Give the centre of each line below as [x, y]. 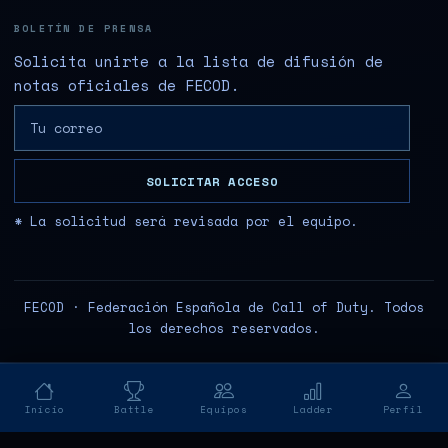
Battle [134, 410]
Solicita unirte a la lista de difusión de [198, 61]
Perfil [403, 410]
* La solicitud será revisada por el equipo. [186, 221]
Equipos [224, 410]
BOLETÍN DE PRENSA [84, 28]
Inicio [45, 410]
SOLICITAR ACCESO [212, 181]
